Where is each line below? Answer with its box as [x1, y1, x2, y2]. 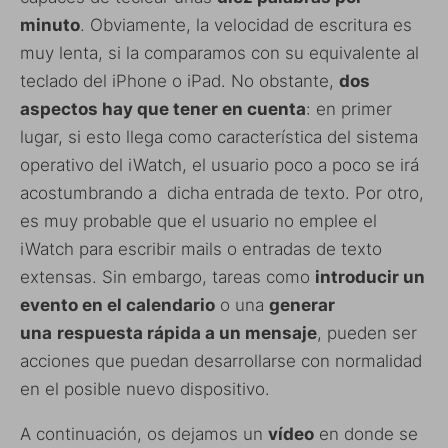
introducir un [315, 267, 425, 288]
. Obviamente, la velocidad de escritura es [80, 15, 412, 36]
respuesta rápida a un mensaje [57, 323, 317, 344]
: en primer [306, 99, 392, 120]
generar [269, 295, 335, 316]
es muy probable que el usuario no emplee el [20, 211, 377, 232]
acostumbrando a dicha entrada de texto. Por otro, [20, 183, 424, 204]
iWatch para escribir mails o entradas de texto [20, 239, 382, 260]
